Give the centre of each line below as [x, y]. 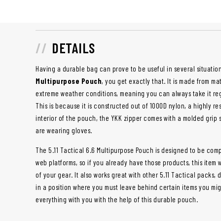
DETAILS [74, 48]
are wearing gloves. [64, 130]
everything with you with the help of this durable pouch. [117, 200]
